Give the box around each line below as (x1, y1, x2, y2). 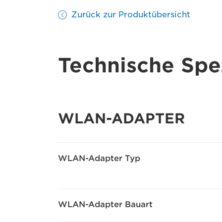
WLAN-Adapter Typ (58, 154, 140, 164)
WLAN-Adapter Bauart (58, 200, 153, 210)
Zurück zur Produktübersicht (71, 10, 190, 20)
